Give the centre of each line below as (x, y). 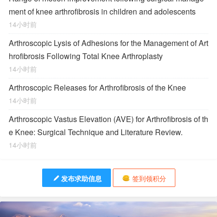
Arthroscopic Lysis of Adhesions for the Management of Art (108, 43)
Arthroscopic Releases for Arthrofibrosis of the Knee (97, 87)
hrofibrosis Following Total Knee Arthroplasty (86, 56)
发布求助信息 (81, 178)
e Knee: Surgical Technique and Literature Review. (96, 132)
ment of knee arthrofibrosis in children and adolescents (102, 11)
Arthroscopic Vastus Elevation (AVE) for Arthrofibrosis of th (108, 119)
